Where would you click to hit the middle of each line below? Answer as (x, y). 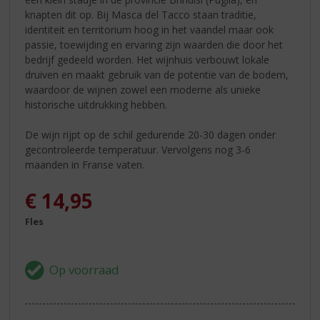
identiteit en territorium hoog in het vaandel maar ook (150, 29)
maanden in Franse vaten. (85, 164)
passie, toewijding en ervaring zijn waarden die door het (154, 44)
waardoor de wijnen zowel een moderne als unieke (143, 89)
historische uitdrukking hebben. (96, 104)
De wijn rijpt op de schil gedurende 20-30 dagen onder (151, 134)
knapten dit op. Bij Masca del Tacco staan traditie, (141, 14)
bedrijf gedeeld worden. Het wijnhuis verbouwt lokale (147, 59)
